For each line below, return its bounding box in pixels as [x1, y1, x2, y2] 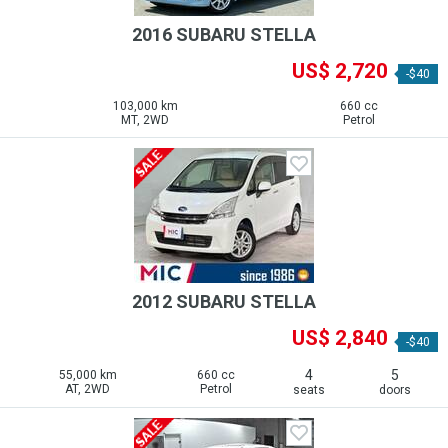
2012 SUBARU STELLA [132, 291, 316, 313]
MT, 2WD [121, 113, 169, 128]
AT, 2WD [65, 381, 110, 396]
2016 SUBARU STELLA [132, 23, 316, 45]
